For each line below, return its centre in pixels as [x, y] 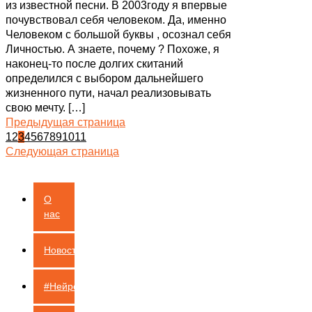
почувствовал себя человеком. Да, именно [116, 19]
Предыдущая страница [65, 122]
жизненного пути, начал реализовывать [108, 93]
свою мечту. [36, 107]
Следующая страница [62, 151]
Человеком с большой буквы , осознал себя [118, 34]
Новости [63, 250]
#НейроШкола [76, 286]
